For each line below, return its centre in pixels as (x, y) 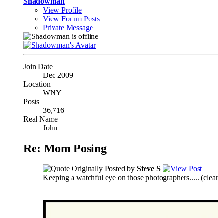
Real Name (41, 119)
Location (37, 84)
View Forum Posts (71, 18)
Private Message (68, 27)
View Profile (62, 10)
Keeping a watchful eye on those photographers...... (122, 178)
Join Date (38, 66)
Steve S (149, 169)
